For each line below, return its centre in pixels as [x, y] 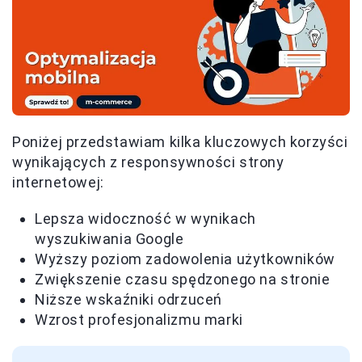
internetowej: [58, 183]
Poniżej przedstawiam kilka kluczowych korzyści [180, 142]
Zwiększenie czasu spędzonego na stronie [183, 280]
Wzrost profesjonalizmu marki [139, 320]
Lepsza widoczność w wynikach [145, 219]
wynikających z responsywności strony [148, 162]
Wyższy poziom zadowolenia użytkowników [185, 259]
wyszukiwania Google [109, 239]
